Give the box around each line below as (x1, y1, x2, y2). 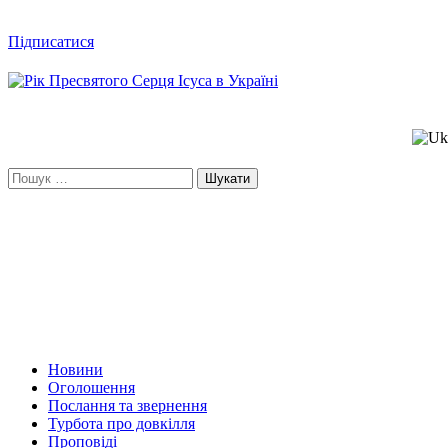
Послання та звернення (48, 397, 207, 414)
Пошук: (7, 167, 59, 185)
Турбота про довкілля (48, 415, 195, 432)
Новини (48, 361, 103, 378)
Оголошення (48, 379, 135, 396)
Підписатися (8, 32, 94, 50)
